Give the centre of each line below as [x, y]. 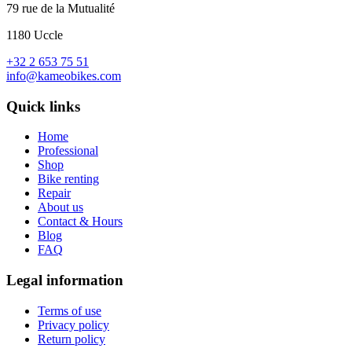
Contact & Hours [80, 222]
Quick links [43, 106]
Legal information [65, 280]
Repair [54, 193]
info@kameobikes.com [64, 75]
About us [60, 207]
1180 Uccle [35, 35]
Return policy [71, 339]
